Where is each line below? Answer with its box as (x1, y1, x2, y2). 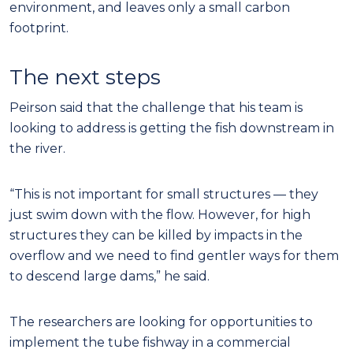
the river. (9, 140, 69, 156)
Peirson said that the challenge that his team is (9, 99, 303, 115)
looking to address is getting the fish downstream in (9, 120, 334, 136)
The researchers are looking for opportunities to (9, 314, 313, 329)
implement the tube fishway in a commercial (9, 334, 291, 350)
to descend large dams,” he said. (9, 268, 210, 284)
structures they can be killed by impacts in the (9, 227, 303, 243)
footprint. (9, 20, 72, 35)
